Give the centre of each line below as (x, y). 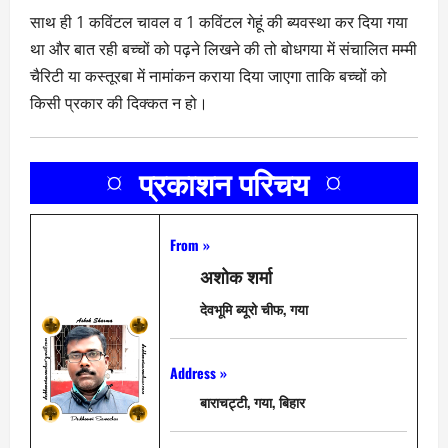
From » (190, 245)
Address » (198, 373)
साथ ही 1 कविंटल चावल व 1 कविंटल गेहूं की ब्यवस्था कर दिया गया (219, 22)
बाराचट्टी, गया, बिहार (252, 402)
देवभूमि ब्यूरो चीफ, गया (254, 309)
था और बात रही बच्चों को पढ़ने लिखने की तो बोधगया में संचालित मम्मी (223, 49)
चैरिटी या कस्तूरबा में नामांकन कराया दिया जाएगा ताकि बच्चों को (208, 76)
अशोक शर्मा (236, 276)
